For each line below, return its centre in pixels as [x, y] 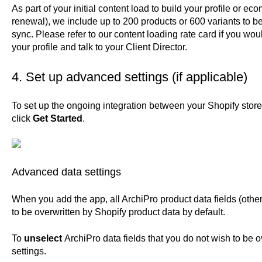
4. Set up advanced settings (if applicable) [129, 77]
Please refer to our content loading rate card [126, 35]
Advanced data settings [66, 172]
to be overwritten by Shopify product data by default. [118, 212]
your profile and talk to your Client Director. [100, 47]
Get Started [57, 119]
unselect [44, 238]
